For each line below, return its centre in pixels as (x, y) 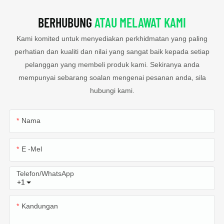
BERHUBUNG (66, 22)
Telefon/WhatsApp (45, 173)
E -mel (31, 149)
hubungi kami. (112, 90)
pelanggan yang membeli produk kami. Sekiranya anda (112, 64)
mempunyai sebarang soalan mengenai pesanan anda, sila (112, 77)
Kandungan (39, 206)
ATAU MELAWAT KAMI (140, 22)
